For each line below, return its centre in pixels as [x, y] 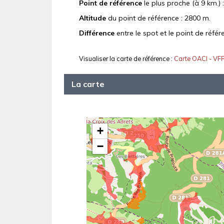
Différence [97, 33]
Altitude [92, 18]
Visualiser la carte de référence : [126, 59]
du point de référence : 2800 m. [158, 18]
